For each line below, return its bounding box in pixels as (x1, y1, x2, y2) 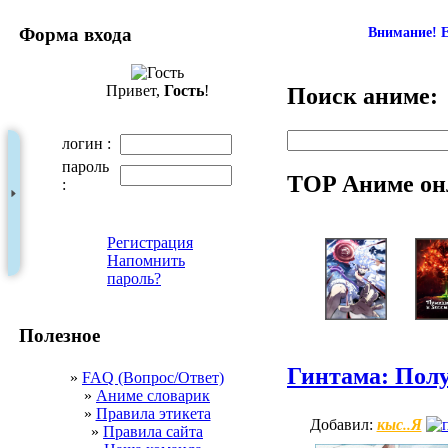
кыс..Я (376, 413, 422, 436)
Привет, (105, 82, 164, 100)
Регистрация (107, 234, 193, 252)
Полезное (19, 325, 100, 347)
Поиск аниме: (287, 82, 438, 109)
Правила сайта (103, 422, 203, 440)
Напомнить (107, 252, 185, 270)
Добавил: (309, 416, 377, 434)
